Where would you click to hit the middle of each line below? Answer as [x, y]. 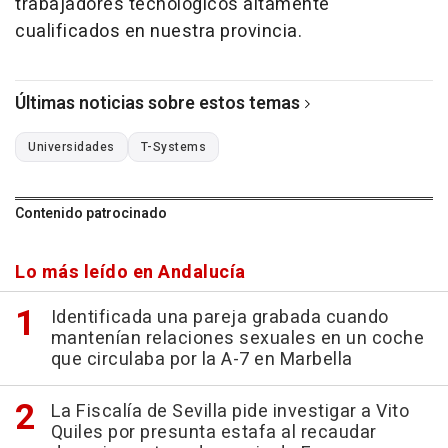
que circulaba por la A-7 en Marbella [201, 360]
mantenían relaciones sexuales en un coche [237, 339]
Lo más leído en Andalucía [130, 273]
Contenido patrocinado [91, 214]
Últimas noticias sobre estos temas [157, 104]
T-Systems [173, 147]
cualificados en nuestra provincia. [158, 32]
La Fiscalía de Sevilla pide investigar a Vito [229, 412]
